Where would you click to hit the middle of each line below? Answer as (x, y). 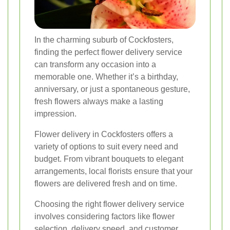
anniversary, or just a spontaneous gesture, (112, 89)
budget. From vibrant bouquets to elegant (109, 159)
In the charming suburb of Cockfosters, (104, 40)
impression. (55, 114)
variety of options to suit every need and (106, 147)
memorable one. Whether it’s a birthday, (106, 77)
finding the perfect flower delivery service (108, 52)
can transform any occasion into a (95, 65)
